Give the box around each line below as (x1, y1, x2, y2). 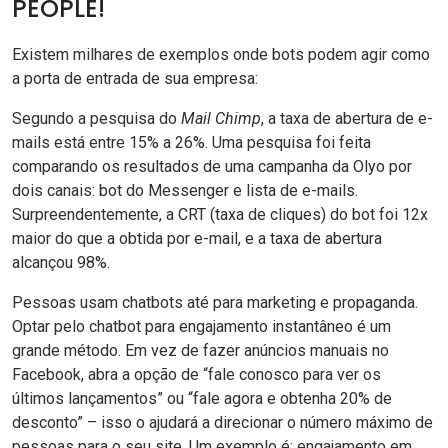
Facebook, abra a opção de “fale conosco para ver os (12, 365, 381, 385)
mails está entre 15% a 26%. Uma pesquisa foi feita (12, 133, 371, 153)
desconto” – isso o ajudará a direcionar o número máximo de (12, 413, 433, 433)
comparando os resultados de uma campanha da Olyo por (12, 157, 412, 177)
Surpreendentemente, (12, 205, 166, 225)
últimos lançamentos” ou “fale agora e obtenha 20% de (12, 389, 392, 409)
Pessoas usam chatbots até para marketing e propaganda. (12, 293, 418, 313)
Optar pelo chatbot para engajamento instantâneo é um (12, 317, 391, 337)
